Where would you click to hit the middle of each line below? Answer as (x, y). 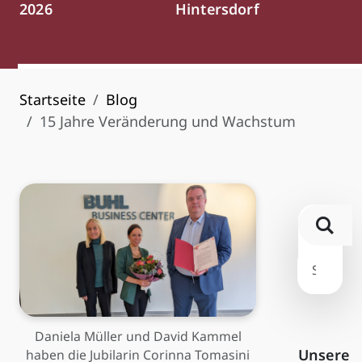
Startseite (53, 100)
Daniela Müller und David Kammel (138, 336)
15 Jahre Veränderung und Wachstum (168, 122)
